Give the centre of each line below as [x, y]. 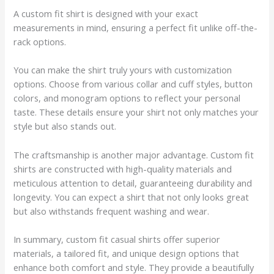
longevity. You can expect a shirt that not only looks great [131, 197]
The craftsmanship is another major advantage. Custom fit [134, 154]
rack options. [40, 41]
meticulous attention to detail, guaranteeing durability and [133, 183]
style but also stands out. [65, 126]
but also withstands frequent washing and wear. [112, 211]
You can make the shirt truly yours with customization [123, 70]
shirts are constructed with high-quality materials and [123, 168]
